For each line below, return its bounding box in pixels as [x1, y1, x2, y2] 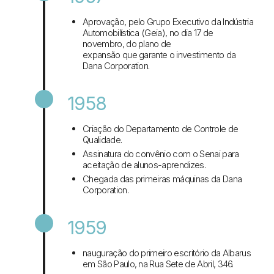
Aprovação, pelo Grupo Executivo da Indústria [83, 16, 254, 28]
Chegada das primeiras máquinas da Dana [83, 173, 242, 185]
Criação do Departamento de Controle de [83, 123, 239, 135]
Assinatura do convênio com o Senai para [83, 148, 239, 160]
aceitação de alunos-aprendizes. [83, 159, 206, 171]
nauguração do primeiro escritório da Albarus [83, 247, 251, 259]
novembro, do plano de [83, 38, 171, 50]
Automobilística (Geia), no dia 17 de [83, 27, 213, 39]
